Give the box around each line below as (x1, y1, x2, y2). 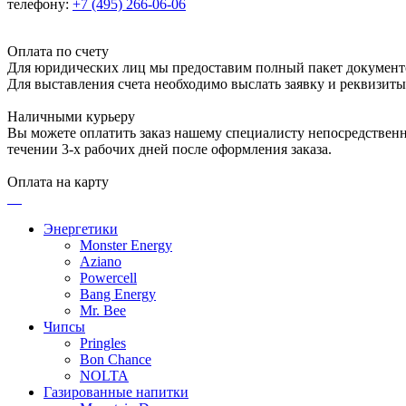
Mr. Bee (80, 302, 126, 318)
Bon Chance (80, 351, 151, 367)
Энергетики (43, 220, 118, 237)
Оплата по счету (7, 43, 109, 59)
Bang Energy (80, 285, 156, 302)
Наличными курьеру (7, 108, 135, 124)
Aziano (80, 253, 121, 269)
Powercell (80, 269, 137, 285)
